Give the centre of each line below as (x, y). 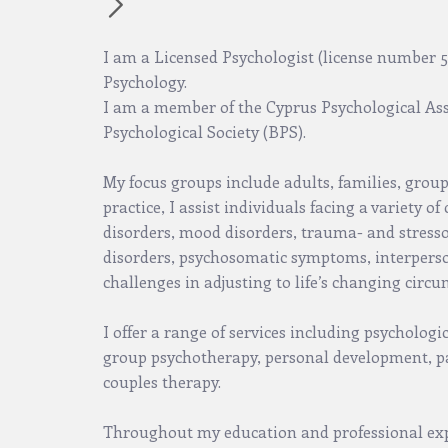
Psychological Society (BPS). (204, 132)
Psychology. (145, 82)
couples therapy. (162, 382)
